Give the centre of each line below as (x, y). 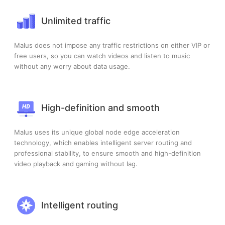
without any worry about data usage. (72, 66)
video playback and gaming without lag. (76, 163)
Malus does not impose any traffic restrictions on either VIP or (112, 45)
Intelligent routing (80, 205)
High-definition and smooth (100, 108)
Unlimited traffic (76, 21)
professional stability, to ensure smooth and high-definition (107, 153)
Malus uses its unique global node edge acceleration (97, 132)
